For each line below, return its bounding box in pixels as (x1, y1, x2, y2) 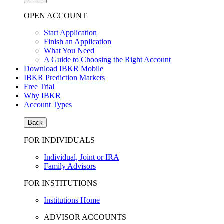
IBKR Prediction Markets (24, 73, 105, 82)
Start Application (44, 28, 97, 37)
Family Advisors (44, 162, 96, 170)
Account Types (24, 100, 72, 109)
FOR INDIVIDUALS (24, 136, 95, 144)
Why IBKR (24, 91, 61, 100)
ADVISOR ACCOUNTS (44, 213, 126, 221)
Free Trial (24, 82, 54, 91)
